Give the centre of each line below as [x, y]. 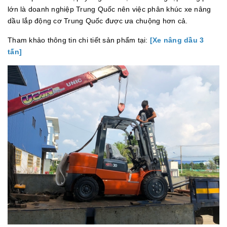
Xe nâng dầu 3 [178, 40]
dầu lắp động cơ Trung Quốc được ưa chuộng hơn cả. [98, 21]
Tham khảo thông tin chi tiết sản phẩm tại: [79, 40]
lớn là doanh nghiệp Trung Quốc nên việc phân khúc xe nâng [109, 9]
